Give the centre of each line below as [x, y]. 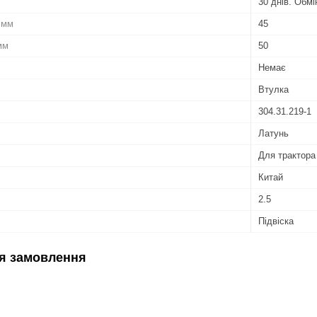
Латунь [273, 133]
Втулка [273, 89]
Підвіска [276, 221]
